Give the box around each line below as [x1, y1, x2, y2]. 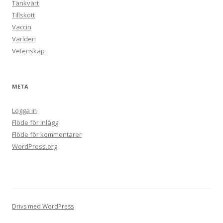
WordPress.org [12, 142, 57, 151]
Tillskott [12, 10, 35, 20]
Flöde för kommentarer [12, 130, 82, 139]
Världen [12, 34, 36, 44]
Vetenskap [12, 46, 45, 56]
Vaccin [12, 22, 31, 32]
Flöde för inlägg [12, 118, 58, 127]
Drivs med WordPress [12, 202, 74, 211]
